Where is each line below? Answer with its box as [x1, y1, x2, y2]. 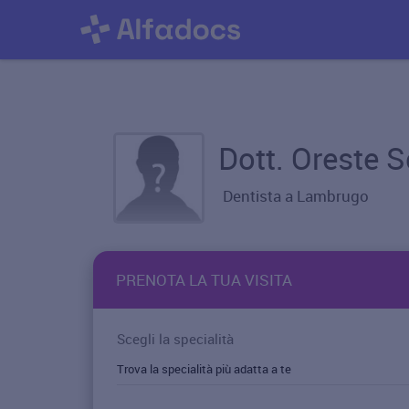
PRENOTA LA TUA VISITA [116, 269, 292, 290]
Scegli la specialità [117, 330, 234, 348]
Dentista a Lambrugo [223, 185, 369, 206]
